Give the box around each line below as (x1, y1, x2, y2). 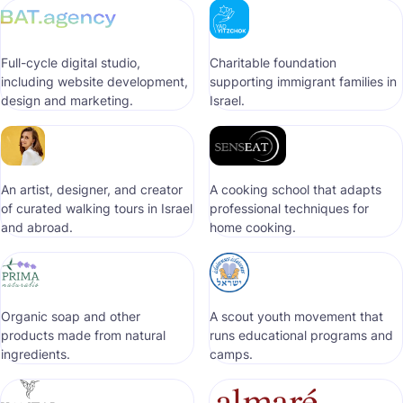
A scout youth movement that (210, 309, 383, 324)
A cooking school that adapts (210, 182, 381, 197)
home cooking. (210, 219, 296, 235)
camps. (210, 346, 253, 362)
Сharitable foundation (210, 55, 336, 70)
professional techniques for (210, 201, 369, 216)
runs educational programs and (210, 327, 393, 343)
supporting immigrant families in (210, 74, 397, 89)
